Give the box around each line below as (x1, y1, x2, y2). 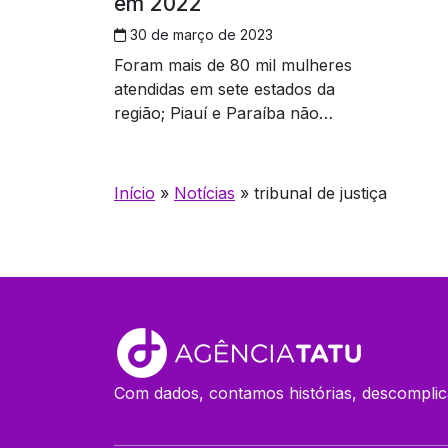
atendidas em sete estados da (114, 79, 335, 99)
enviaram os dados (114, 127, 257, 147)
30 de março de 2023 (126, 26, 273, 43)
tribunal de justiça (254, 183, 387, 203)
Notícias (174, 183, 235, 203)
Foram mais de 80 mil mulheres (114, 55, 352, 75)
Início (114, 183, 155, 203)
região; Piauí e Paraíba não (114, 103, 319, 123)
